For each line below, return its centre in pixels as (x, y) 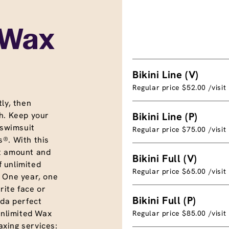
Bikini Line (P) (165, 116)
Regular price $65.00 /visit (179, 171)
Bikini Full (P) (164, 200)
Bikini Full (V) (165, 158)
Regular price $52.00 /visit (179, 87)
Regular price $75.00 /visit (179, 129)
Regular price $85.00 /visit (179, 213)
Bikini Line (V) (166, 74)
